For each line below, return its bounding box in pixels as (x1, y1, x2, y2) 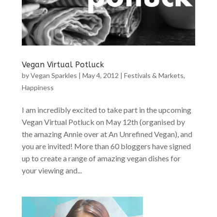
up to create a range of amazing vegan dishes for (21, 154, 181, 163)
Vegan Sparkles (30, 71, 77, 80)
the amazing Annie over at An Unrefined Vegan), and (21, 129, 192, 139)
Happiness (21, 83, 54, 92)
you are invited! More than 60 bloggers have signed (21, 141, 191, 151)
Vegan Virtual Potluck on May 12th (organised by (21, 117, 185, 127)
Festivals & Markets (124, 71, 184, 80)
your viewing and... (21, 166, 82, 175)
